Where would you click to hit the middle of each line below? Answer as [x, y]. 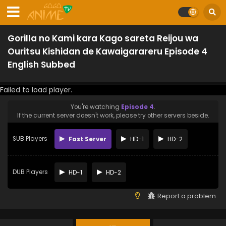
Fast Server [87, 139]
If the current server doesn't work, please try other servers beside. [113, 116]
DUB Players [30, 172]
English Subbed [41, 65]
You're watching [96, 107]
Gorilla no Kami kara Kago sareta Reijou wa [103, 38]
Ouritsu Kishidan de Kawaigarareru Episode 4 [107, 51]
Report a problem [187, 196]
